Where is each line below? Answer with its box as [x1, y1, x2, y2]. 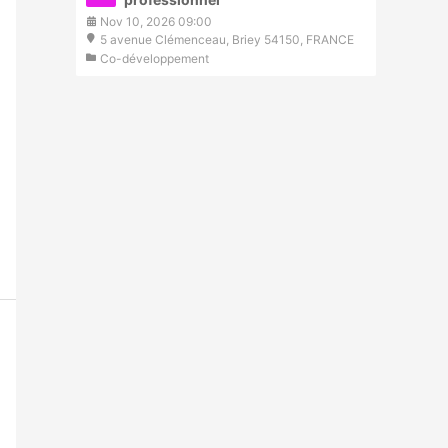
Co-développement [100, 51, 209, 66]
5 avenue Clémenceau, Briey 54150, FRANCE [100, 32, 354, 47]
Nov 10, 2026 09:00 [100, 14, 212, 29]
